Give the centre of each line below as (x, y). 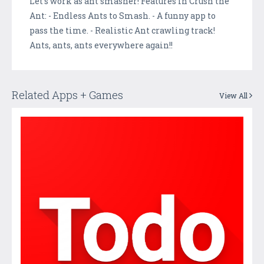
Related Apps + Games (67, 95)
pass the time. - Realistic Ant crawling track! (122, 30)
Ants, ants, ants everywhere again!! (101, 45)
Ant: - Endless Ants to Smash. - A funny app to (123, 15)
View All (234, 95)
